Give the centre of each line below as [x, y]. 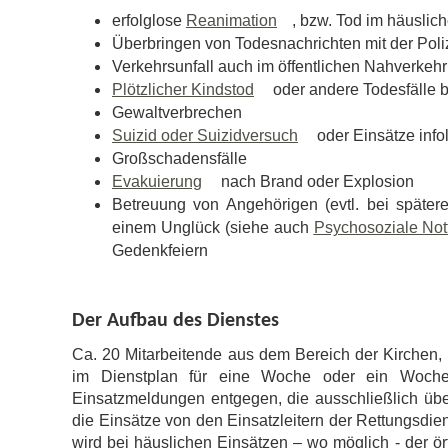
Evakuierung [157, 181]
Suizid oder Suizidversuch [205, 135]
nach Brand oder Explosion [315, 181]
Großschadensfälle [179, 158]
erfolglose [149, 20]
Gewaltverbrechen [177, 112]
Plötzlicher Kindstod [183, 89]
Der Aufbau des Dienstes [175, 321]
